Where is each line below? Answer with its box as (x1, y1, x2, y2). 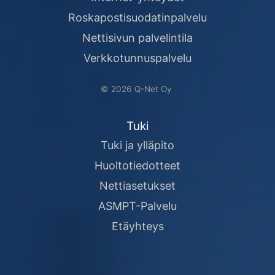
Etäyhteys (111, 219, 164, 233)
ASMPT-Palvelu (98, 199, 177, 212)
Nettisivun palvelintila (82, 31, 193, 44)
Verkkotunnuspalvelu (83, 52, 192, 64)
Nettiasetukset (99, 179, 176, 192)
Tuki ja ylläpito (101, 138, 174, 152)
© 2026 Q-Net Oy (101, 84, 174, 95)
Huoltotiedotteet (95, 158, 180, 172)
